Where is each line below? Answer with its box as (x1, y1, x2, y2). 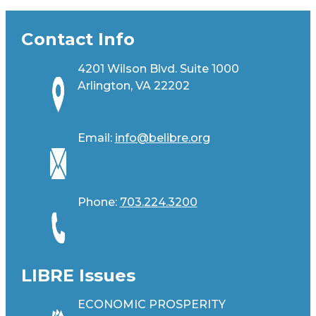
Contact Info (20, 29, 135, 50)
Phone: (77, 195, 120, 209)
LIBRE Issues (20, 265, 135, 286)
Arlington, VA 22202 (77, 78, 190, 92)
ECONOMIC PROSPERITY (77, 298, 226, 312)
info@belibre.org (114, 130, 210, 145)
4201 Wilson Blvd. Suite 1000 (77, 61, 239, 75)
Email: (77, 130, 115, 145)
